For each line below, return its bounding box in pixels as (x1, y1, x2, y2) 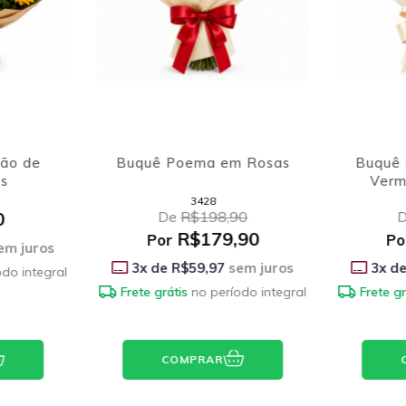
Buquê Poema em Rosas (115, 153, 290, 171)
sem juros (225, 258, 295, 276)
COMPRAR (161, 353, 224, 367)
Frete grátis (121, 283, 188, 300)
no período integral (191, 283, 307, 300)
